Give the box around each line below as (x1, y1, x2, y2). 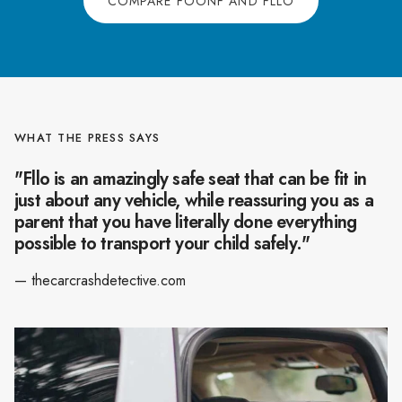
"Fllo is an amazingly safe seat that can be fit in (14, 165, 367, 192)
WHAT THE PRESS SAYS (14, 128, 161, 146)
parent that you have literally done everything (14, 208, 357, 235)
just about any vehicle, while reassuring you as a (14, 187, 373, 214)
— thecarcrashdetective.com (14, 269, 186, 291)
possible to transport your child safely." (14, 230, 310, 257)
